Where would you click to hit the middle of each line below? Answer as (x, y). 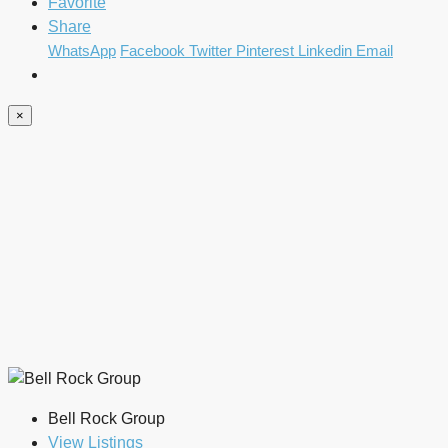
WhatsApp (82, 51)
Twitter (212, 51)
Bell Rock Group (106, 419)
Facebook (154, 51)
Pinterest (267, 51)
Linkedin (327, 51)
